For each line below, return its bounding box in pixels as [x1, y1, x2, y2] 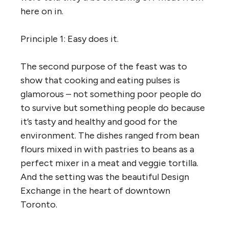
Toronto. [20, 198, 57, 210]
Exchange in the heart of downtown [20, 185, 170, 196]
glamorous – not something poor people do [20, 88, 201, 100]
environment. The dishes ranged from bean [20, 129, 199, 141]
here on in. [20, 5, 63, 17]
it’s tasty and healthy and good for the [20, 116, 177, 127]
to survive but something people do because [20, 102, 205, 113]
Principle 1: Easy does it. [20, 33, 119, 44]
